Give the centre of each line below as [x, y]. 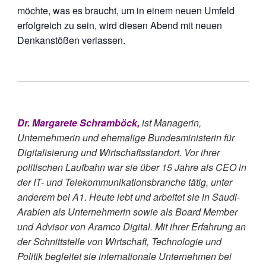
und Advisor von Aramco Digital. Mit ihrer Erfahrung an [131, 226]
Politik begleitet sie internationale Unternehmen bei [124, 256]
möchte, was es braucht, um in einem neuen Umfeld [126, 10]
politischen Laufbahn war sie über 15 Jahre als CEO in [132, 167]
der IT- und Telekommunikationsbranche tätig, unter [124, 182]
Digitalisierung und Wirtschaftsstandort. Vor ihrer [118, 152]
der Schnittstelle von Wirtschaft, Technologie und [119, 241]
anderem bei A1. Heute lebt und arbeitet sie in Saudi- [128, 197]
